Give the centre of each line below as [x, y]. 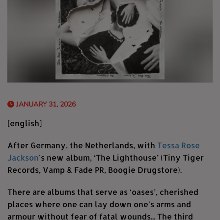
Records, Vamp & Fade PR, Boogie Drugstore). [95, 170]
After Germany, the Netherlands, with [82, 145]
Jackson [23, 158]
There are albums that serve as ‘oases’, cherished [103, 192]
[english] [25, 123]
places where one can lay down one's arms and [99, 204]
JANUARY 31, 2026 [45, 105]
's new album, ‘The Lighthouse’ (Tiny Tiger [121, 158]
